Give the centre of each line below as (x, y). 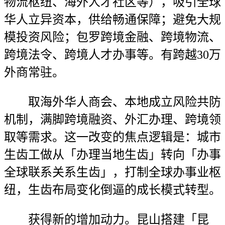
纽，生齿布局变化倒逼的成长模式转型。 (113, 190)
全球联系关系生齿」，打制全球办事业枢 (113, 172)
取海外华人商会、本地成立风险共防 (113, 102)
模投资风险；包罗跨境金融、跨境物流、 (113, 37)
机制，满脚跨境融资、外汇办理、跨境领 (113, 120)
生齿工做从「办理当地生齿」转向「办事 (113, 155)
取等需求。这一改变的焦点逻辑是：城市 (113, 137)
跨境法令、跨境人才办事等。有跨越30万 (113, 55)
